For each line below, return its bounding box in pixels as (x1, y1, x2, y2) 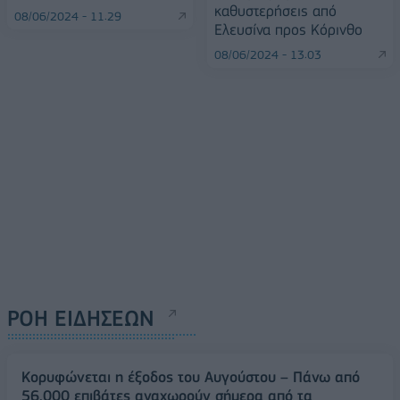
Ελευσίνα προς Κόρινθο (214, 21, 362, 39)
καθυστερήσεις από (214, 2, 337, 21)
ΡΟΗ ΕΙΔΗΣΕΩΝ (7, 305, 154, 332)
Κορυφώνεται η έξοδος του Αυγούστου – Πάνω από (21, 368, 360, 387)
